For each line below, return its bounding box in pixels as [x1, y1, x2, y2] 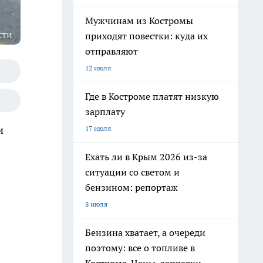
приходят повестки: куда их [85, 30, 208, 42]
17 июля [85, 124, 111, 133]
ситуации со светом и [85, 166, 180, 178]
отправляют [85, 45, 138, 57]
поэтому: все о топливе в [85, 242, 195, 254]
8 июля [85, 200, 107, 208]
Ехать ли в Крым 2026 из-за [85, 151, 207, 163]
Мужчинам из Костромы [85, 15, 193, 26]
